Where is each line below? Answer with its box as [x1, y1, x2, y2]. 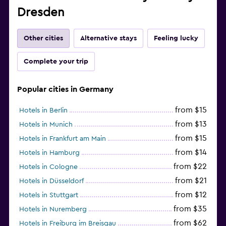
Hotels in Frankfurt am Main [19, 135, 106, 142]
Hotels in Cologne [19, 163, 78, 171]
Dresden [17, 6, 65, 19]
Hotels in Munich [19, 121, 73, 128]
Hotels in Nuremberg [19, 205, 87, 213]
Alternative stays [80, 34, 137, 42]
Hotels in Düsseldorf [19, 177, 84, 185]
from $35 [174, 204, 207, 213]
